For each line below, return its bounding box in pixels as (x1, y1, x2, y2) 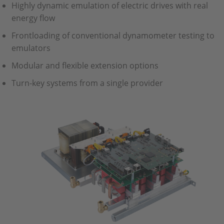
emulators (11, 42, 50, 53)
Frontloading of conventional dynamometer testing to (11, 30, 214, 41)
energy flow (11, 12, 55, 23)
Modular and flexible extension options (11, 60, 158, 71)
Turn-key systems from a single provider (11, 77, 163, 88)
